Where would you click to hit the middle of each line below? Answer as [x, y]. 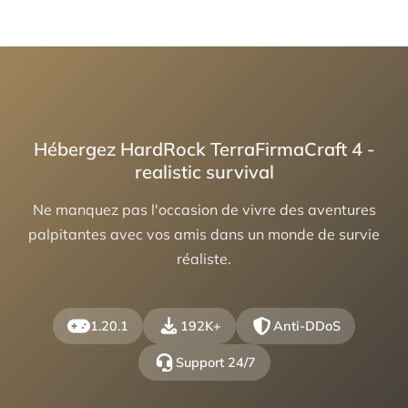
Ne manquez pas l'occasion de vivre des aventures [204, 210]
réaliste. [204, 259]
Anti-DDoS [307, 326]
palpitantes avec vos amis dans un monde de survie [204, 235]
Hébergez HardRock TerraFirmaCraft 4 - [204, 149]
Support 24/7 [215, 363]
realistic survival [204, 172]
